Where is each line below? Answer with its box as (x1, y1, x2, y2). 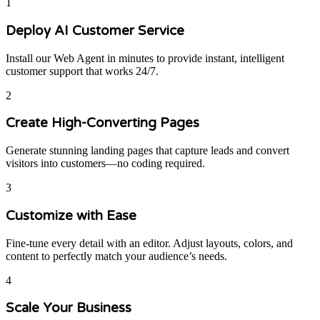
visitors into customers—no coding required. (6, 157, 205, 170)
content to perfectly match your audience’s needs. (6, 249, 227, 262)
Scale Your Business (6, 300, 131, 316)
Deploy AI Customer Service (6, 22, 184, 39)
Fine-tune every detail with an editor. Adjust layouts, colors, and (6, 236, 293, 249)
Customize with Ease (6, 207, 136, 224)
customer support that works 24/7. (6, 64, 159, 77)
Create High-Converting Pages (6, 115, 199, 131)
